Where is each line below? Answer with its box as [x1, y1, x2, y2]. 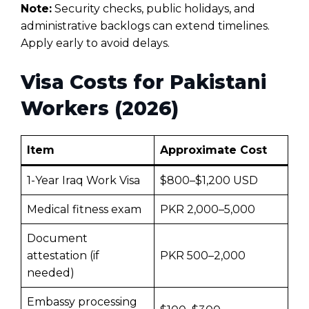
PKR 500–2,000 [160, 248, 246, 262]
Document [27, 231, 88, 245]
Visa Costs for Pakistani [21, 70, 266, 94]
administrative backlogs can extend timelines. [21, 19, 270, 32]
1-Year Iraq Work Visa [27, 173, 140, 187]
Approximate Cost [160, 143, 267, 157]
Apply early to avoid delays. [21, 36, 170, 50]
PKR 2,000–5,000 [160, 202, 255, 216]
